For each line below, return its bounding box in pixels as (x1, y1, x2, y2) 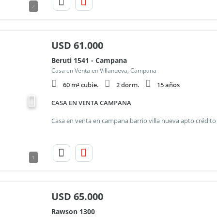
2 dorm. (116, 80, 139, 89)
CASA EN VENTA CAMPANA (51, 98, 131, 107)
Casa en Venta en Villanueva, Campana (51, 66, 156, 75)
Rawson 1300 (51, 207, 95, 216)
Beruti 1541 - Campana (51, 56, 127, 65)
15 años (156, 80, 180, 89)
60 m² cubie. (62, 80, 99, 89)
